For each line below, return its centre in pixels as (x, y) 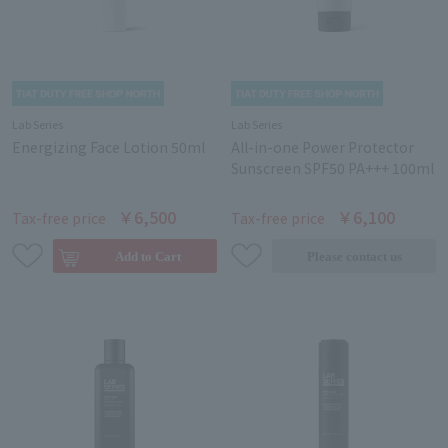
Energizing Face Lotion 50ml (108, 147)
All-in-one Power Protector (322, 147)
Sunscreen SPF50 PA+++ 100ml (332, 168)
